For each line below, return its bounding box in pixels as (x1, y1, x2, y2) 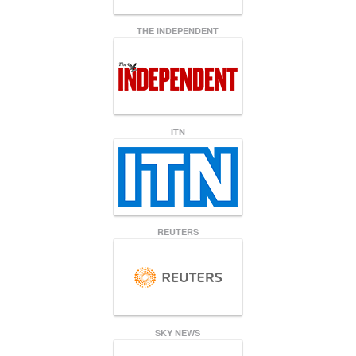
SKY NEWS (155, 326, 201, 339)
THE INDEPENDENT (137, 25, 219, 37)
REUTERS (157, 226, 199, 238)
